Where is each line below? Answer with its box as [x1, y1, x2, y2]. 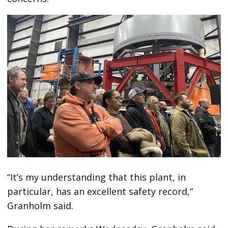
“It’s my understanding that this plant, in [7, 170, 186, 183]
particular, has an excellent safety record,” [7, 185, 193, 197]
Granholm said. [7, 199, 74, 212]
